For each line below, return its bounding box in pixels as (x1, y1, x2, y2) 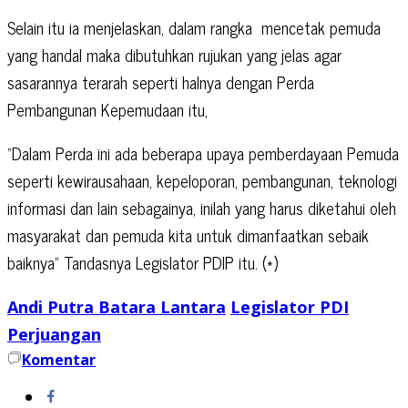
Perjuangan (7, 322, 101, 345)
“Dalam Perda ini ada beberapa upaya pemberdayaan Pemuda (7, 138, 399, 167)
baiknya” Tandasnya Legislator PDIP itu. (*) (7, 248, 278, 276)
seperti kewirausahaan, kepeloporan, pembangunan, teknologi (7, 166, 397, 194)
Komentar (22, 349, 96, 370)
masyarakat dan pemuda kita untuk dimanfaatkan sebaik (7, 220, 369, 249)
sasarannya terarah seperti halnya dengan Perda (7, 67, 314, 96)
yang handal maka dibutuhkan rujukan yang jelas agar (7, 40, 342, 68)
